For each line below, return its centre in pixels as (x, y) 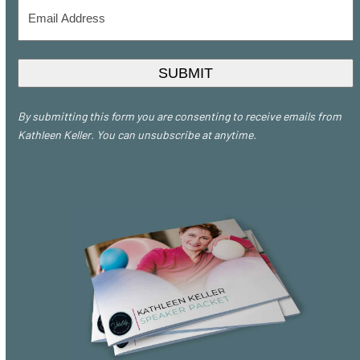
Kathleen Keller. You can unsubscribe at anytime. (137, 135)
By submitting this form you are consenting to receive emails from (180, 117)
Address (43, 28)
